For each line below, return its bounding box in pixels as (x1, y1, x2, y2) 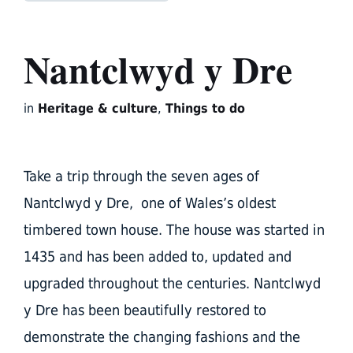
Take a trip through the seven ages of (24, 168, 259, 185)
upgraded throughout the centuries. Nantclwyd (24, 275, 321, 292)
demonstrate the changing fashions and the (24, 329, 300, 346)
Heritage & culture (38, 101, 158, 117)
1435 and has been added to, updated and (24, 248, 292, 266)
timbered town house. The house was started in (24, 221, 325, 239)
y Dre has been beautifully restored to (24, 302, 266, 319)
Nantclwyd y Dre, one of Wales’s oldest (24, 195, 276, 212)
